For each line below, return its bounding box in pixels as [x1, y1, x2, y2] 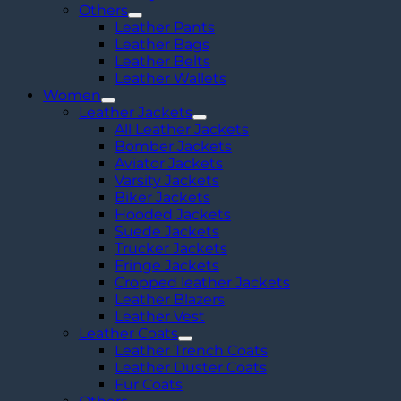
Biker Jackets [115, 188, 210, 206]
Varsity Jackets [115, 171, 219, 189]
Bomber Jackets [115, 137, 232, 155]
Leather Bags [115, 35, 209, 53]
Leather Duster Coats [115, 358, 267, 376]
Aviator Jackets [115, 154, 223, 172]
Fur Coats [115, 375, 183, 393]
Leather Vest [115, 307, 205, 325]
